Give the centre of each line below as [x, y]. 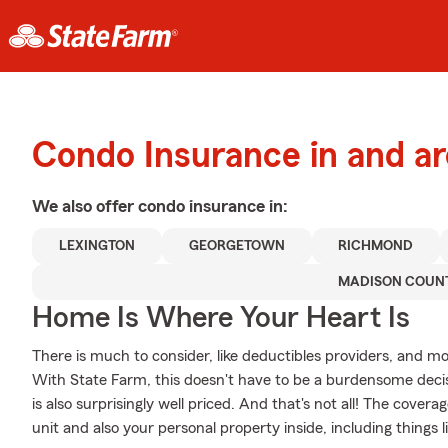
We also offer [85, 206]
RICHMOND [376, 246]
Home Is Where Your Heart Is [221, 318]
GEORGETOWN [236, 246]
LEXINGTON [96, 246]
